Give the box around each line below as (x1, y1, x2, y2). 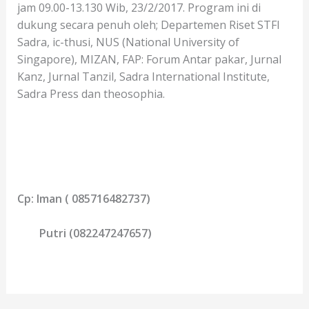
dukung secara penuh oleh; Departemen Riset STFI (17, 17, 280, 32)
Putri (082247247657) (17, 226, 152, 241)
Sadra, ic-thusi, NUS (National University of (17, 34, 239, 50)
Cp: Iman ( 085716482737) (17, 190, 150, 206)
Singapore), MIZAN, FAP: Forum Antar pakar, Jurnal (17, 51, 281, 67)
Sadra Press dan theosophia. (17, 86, 165, 101)
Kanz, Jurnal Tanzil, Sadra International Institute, (17, 68, 270, 84)
